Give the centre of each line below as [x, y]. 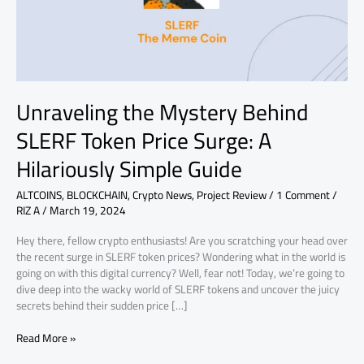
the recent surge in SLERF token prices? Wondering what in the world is [181, 256]
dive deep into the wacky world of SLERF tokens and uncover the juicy [178, 289]
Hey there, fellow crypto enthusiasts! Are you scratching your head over [182, 240]
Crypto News [162, 195]
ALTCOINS [39, 195]
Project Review [232, 195]
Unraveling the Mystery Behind [162, 112]
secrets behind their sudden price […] [102, 305]
